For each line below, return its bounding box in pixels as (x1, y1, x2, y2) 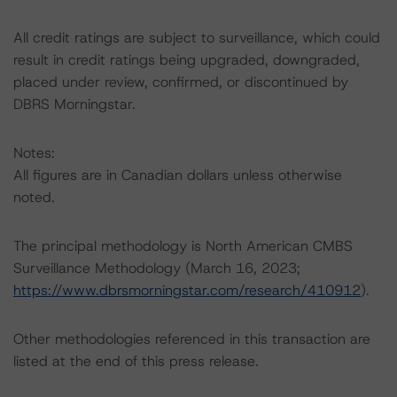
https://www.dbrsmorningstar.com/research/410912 (13, 281, 361, 300)
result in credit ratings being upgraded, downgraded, (13, 51, 360, 69)
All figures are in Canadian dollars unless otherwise (13, 166, 342, 184)
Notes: (13, 144, 55, 162)
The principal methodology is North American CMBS (13, 237, 353, 255)
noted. (13, 188, 55, 206)
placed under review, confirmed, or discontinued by (13, 73, 348, 91)
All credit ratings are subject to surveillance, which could (13, 28, 380, 47)
